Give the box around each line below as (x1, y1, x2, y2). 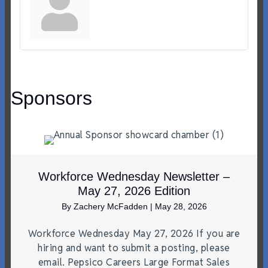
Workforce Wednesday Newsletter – (38, 169, 230, 183)
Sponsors (11, 87, 92, 109)
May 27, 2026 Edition (78, 184, 190, 197)
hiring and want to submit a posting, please (38, 241, 230, 254)
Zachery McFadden (73, 201, 150, 211)
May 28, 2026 (154, 201, 207, 211)
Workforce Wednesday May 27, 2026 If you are (28, 227, 240, 240)
